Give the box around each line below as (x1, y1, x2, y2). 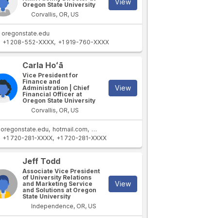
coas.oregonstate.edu (91, 126, 156, 133)
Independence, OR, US (30, 202, 97, 210)
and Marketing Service (22, 180, 93, 187)
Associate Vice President (22, 167, 100, 175)
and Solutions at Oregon (22, 186, 97, 194)
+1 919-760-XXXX (58, 38, 109, 46)
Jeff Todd (22, 156, 61, 166)
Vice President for (22, 72, 79, 79)
